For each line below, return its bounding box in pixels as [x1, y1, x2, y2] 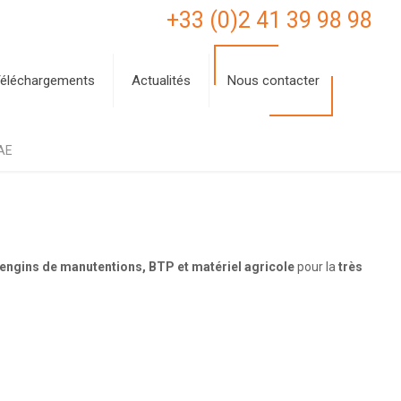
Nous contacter [227, 73, 320, 89]
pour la [294, 260, 339, 274]
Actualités [132, 73, 192, 89]
